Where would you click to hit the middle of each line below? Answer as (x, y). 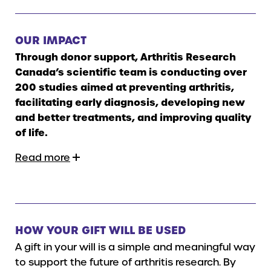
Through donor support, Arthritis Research (126, 56)
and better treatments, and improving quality (133, 117)
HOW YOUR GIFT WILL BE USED (100, 229)
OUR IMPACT (51, 39)
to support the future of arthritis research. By (126, 262)
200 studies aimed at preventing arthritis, (125, 87)
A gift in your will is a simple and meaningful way (135, 247)
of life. (31, 132)
